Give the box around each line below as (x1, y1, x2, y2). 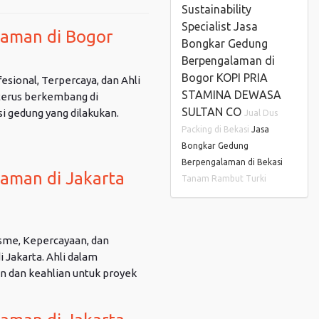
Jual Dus (244, 108, 278, 117)
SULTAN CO (182, 105, 244, 118)
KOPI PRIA (216, 71, 268, 84)
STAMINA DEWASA (182, 88, 281, 101)
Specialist (182, 20, 234, 33)
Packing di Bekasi (182, 125, 251, 134)
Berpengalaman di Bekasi (182, 157, 283, 167)
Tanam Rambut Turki (182, 174, 266, 183)
